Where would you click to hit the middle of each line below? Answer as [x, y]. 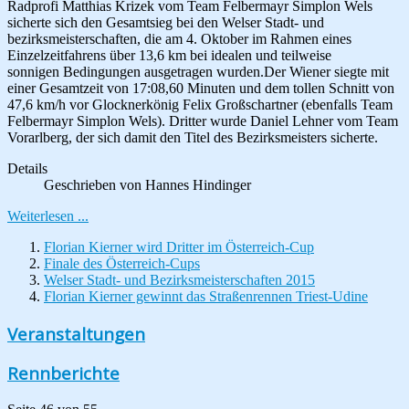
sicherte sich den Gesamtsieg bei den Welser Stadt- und [166, 22]
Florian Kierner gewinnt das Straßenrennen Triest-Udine [206, 296]
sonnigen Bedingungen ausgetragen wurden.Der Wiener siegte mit [198, 71]
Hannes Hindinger [198, 184]
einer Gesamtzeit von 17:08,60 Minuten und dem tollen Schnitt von [201, 88]
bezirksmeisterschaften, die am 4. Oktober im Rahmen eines [179, 38]
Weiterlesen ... [48, 215]
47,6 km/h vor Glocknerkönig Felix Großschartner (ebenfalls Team [200, 104]
